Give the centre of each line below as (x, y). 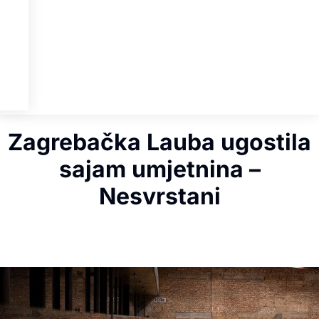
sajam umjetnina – (159, 169)
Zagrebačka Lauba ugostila (159, 142)
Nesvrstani (159, 197)
